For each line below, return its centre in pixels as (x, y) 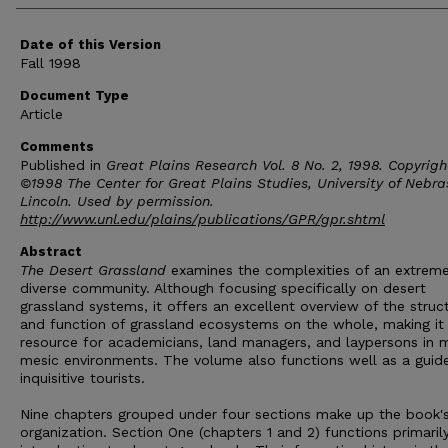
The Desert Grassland (93, 270)
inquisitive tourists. (82, 378)
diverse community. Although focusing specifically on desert (223, 288)
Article (41, 114)
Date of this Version (90, 44)
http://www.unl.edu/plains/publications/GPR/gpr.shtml (202, 219)
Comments (57, 146)
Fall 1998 (50, 63)
